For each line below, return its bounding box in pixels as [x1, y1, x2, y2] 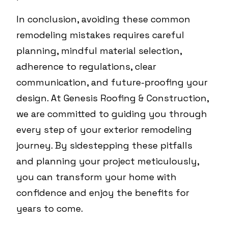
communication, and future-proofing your [16, 76, 208, 88]
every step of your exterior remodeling [16, 124, 192, 135]
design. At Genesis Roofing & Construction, [16, 92, 209, 104]
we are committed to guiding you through [16, 108, 207, 120]
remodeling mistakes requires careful [16, 29, 184, 41]
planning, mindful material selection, [16, 45, 182, 56]
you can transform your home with [16, 171, 177, 183]
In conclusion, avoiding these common [16, 13, 190, 25]
